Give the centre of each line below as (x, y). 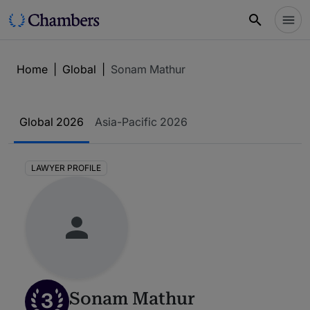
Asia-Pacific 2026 (141, 122)
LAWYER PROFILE (66, 168)
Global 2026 (52, 122)
